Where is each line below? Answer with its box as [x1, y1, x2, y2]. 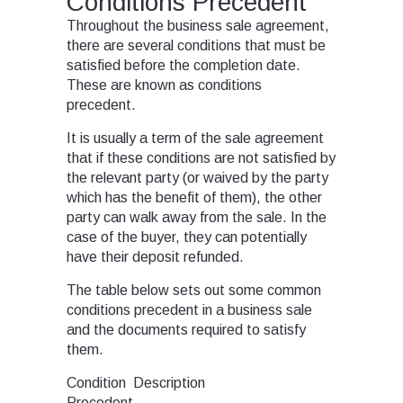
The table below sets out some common [67, 282, 321, 299]
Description [133, 375, 205, 391]
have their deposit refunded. [67, 249, 247, 265]
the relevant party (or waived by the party [67, 170, 328, 186]
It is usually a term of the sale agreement [67, 130, 324, 147]
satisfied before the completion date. [67, 58, 300, 74]
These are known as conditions [67, 77, 262, 94]
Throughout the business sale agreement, [67, 18, 329, 34]
